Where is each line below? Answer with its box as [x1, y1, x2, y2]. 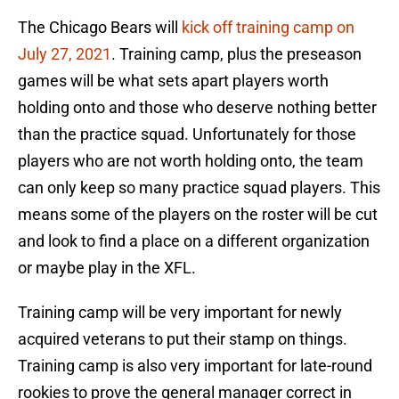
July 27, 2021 [18, 45, 111, 64]
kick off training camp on [182, 18, 354, 37]
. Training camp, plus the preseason [111, 45, 362, 64]
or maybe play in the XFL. [18, 258, 196, 278]
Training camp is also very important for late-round [18, 356, 372, 376]
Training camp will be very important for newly [18, 303, 342, 322]
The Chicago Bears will [18, 18, 182, 37]
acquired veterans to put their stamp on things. [18, 330, 347, 349]
